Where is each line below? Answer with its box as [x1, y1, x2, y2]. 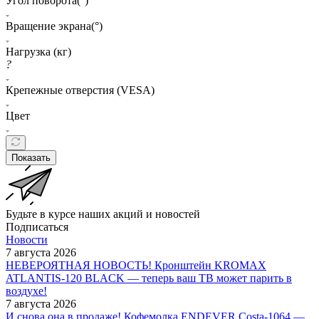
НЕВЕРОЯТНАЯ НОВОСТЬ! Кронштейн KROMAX [6, 258, 266, 271]
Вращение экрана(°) [6, 19, 103, 32]
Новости [6, 233, 48, 246]
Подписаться [6, 220, 68, 233]
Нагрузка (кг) [6, 45, 71, 58]
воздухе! [6, 284, 47, 297]
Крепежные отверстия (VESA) [6, 83, 155, 96]
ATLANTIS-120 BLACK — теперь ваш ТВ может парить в [6, 271, 292, 284]
